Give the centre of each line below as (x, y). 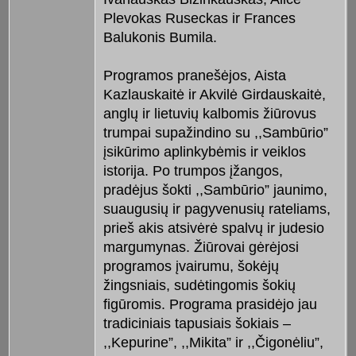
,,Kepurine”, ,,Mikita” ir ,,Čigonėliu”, (213, 343)
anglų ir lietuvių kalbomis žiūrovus (209, 114)
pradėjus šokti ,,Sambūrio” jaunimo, (215, 190)
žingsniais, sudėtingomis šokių (199, 286)
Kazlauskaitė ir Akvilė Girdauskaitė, (214, 95)
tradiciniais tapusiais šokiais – (197, 324)
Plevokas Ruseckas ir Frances (199, 19)
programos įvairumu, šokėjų (191, 267)
